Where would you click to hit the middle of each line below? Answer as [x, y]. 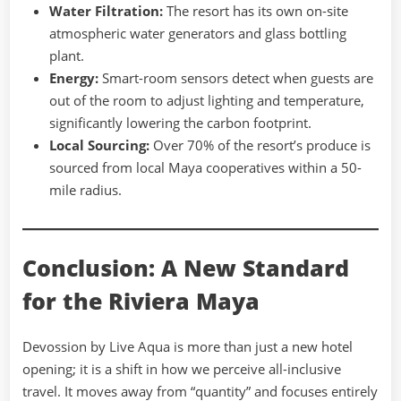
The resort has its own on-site [256, 11]
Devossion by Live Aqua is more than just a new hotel [188, 346]
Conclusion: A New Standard [186, 268]
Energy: [74, 78]
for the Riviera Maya [141, 301]
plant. [67, 56]
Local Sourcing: [99, 145]
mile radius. [85, 190]
